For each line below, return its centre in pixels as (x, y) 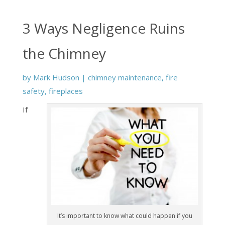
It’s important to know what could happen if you (125, 215)
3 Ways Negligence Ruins (103, 28)
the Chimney (64, 53)
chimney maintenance (125, 77)
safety (33, 91)
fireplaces (66, 91)
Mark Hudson (56, 77)
